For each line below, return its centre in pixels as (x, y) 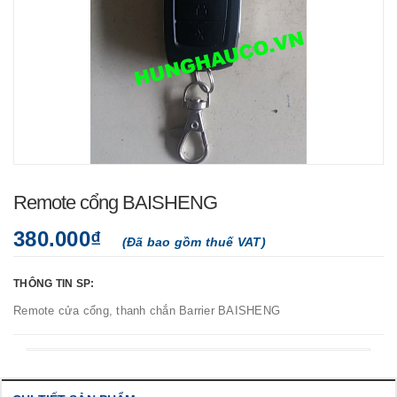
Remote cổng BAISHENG (115, 202)
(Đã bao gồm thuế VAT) (194, 242)
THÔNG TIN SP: (54, 284)
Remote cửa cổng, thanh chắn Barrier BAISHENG (162, 311)
